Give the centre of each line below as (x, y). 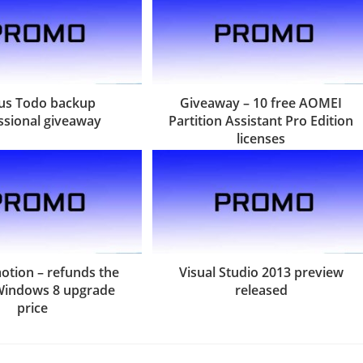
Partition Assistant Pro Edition (261, 121)
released (261, 290)
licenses (261, 139)
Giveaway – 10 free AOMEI (261, 103)
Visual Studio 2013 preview (261, 272)
